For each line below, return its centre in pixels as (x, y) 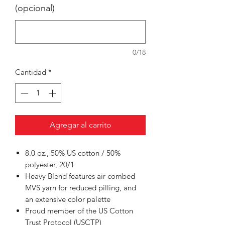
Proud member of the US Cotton (79, 210)
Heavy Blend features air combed (80, 176)
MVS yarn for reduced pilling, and (81, 187)
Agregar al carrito (80, 125)
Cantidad (31, 72)
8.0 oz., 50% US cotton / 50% (73, 153)
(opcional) (35, 8)
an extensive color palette (68, 199)
